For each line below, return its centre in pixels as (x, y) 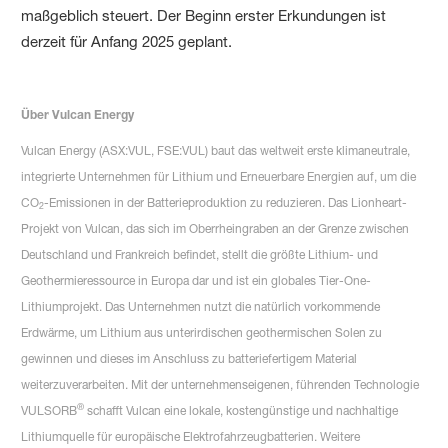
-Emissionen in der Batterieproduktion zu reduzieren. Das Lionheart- (226, 202)
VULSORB (49, 410)
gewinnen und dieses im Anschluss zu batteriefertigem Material (189, 358)
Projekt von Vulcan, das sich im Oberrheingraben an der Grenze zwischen (215, 228)
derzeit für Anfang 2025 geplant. (127, 41)
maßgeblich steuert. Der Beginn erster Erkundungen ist (204, 15)
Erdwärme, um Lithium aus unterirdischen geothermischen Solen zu (202, 332)
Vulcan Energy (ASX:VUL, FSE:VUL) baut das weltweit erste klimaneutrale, (216, 150)
